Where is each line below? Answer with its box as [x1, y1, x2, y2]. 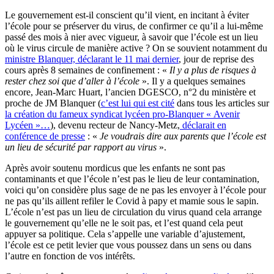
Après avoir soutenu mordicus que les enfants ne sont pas [5, 163, 225, 174]
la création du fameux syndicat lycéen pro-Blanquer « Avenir [5, 109, 240, 120]
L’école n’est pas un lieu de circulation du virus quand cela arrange [5, 207, 262, 218]
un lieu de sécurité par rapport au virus [5, 142, 157, 153]
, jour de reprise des [179, 54, 254, 65]
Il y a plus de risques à [169, 65, 256, 76]
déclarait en [180, 120, 226, 131]
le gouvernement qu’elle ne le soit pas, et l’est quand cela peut [5, 218, 243, 229]
